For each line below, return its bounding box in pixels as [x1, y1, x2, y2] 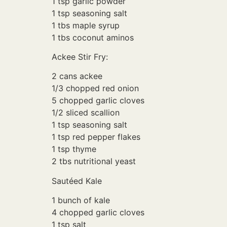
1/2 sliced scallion [52, 107, 120, 118]
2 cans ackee [52, 71, 102, 82]
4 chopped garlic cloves [52, 207, 144, 218]
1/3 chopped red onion [52, 83, 139, 94]
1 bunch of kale [52, 195, 110, 206]
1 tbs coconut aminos [52, 32, 134, 43]
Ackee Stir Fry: [52, 51, 108, 62]
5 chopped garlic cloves [52, 95, 144, 106]
